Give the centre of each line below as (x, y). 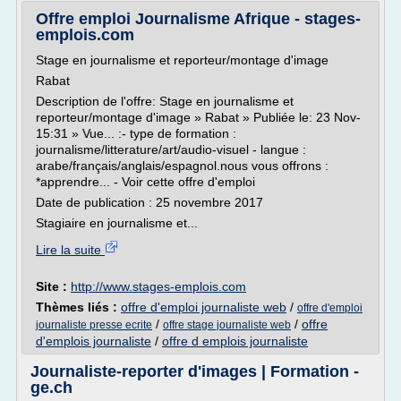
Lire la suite (70, 250)
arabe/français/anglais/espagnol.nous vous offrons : (182, 166)
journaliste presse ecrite (94, 325)
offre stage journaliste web (227, 325)
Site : (53, 286)
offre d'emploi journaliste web (204, 307)
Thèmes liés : (78, 307)
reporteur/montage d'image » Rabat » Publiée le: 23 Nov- (198, 117)
